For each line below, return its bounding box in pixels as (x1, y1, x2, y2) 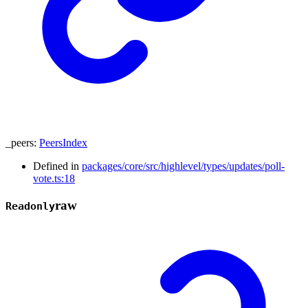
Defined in (33, 159, 82, 172)
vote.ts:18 (33, 172, 75, 184)
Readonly (5, 199, 55, 212)
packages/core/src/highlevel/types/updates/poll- (82, 159, 285, 172)
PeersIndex (39, 136, 87, 148)
